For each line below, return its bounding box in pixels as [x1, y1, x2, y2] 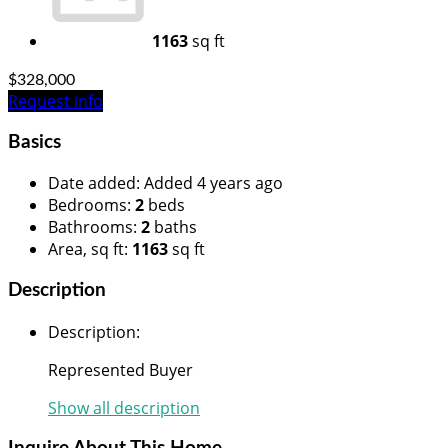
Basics [8, 132, 61, 152]
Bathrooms [48, 216, 133, 239]
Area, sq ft [48, 238, 124, 261]
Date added [48, 172, 136, 195]
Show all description [48, 396, 200, 419]
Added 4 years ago [144, 172, 283, 195]
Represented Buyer [48, 358, 193, 381]
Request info [8, 89, 103, 112]
